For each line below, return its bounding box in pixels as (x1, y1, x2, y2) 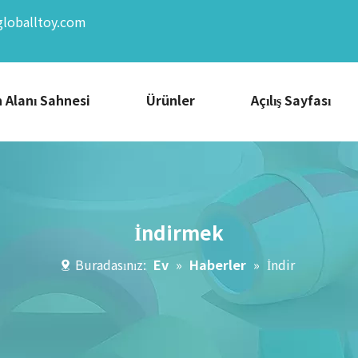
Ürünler (146, 90, 195, 109)
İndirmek (134, 217, 224, 246)
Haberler (189, 254, 246, 274)
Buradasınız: (72, 254, 149, 274)
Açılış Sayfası (251, 90, 331, 109)
